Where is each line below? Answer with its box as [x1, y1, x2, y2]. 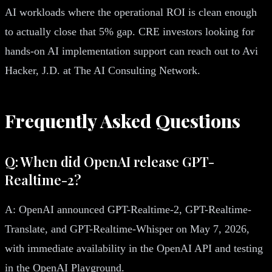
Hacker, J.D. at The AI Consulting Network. [5, 64, 200, 76]
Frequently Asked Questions [5, 108, 240, 133]
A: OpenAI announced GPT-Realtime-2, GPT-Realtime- [5, 203, 251, 216]
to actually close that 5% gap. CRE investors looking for [5, 25, 254, 38]
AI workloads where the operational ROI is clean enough [5, 5, 257, 18]
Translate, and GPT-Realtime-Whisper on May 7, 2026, [5, 222, 250, 235]
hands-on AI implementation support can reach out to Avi [5, 44, 258, 57]
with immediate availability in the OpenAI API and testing [5, 242, 263, 254]
